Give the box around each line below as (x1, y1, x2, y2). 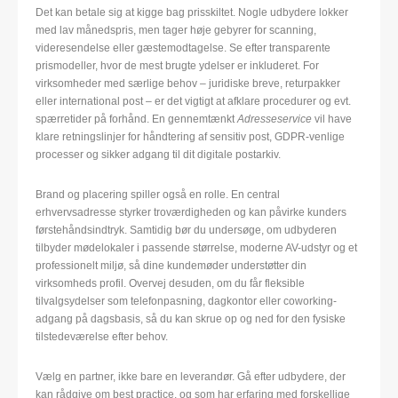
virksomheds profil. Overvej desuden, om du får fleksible (36, 277, 305, 291)
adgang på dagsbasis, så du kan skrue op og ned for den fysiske (36, 313, 346, 326)
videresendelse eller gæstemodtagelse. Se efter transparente (36, 42, 330, 55)
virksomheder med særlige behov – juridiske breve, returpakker (36, 77, 340, 91)
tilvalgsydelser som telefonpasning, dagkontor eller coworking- (36, 295, 337, 308)
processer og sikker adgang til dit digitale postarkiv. (36, 148, 281, 162)
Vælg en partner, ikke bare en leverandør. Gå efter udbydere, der (36, 370, 346, 384)
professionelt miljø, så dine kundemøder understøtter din (36, 259, 306, 273)
